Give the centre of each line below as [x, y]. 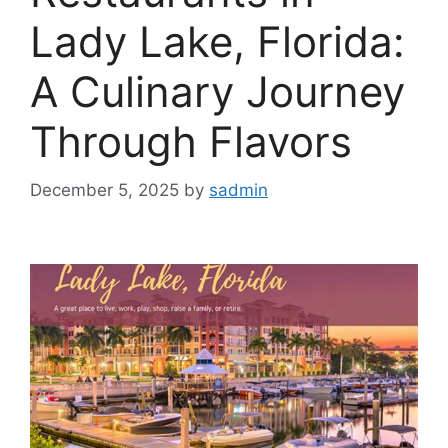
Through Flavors [191, 141]
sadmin [238, 190]
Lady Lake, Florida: [217, 41]
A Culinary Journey [217, 91]
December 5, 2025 [104, 190]
